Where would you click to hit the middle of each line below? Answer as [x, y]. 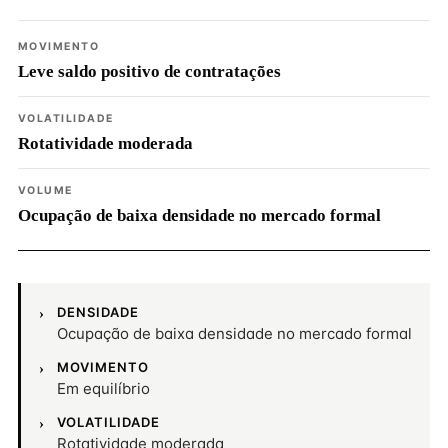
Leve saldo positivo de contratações [149, 71]
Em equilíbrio [103, 388]
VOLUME [45, 190]
